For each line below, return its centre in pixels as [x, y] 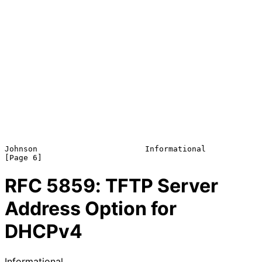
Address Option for [91, 209]
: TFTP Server [157, 186]
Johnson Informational [105, 149]
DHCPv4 [44, 232]
